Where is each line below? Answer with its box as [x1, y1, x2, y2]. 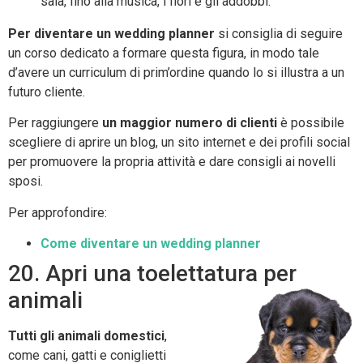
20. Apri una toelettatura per [8, 260, 297, 288]
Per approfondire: [8, 204, 107, 220]
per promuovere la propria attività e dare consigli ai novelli [8, 154, 335, 170]
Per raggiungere [8, 115, 102, 131]
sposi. [8, 173, 43, 190]
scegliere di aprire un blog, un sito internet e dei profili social [8, 135, 350, 151]
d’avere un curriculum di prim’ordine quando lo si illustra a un [8, 65, 344, 81]
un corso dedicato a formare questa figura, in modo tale [8, 45, 319, 62]
